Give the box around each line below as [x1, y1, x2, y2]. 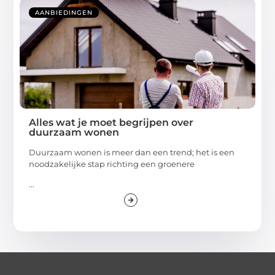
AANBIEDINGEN [35, 8, 93, 17]
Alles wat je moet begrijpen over [29, 116, 194, 128]
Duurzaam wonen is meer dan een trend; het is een [29, 147, 235, 157]
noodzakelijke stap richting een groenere [29, 158, 195, 169]
